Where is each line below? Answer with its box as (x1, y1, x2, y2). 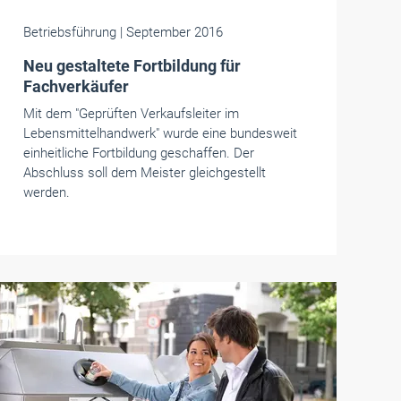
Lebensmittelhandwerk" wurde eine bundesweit (22, 125, 297, 141)
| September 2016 (119, 24, 223, 40)
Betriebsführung (22, 24, 120, 40)
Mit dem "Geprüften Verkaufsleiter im (22, 106, 239, 122)
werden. (22, 184, 70, 200)
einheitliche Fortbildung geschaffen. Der (22, 145, 254, 161)
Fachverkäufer (22, 77, 129, 96)
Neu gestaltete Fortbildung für (22, 56, 241, 75)
